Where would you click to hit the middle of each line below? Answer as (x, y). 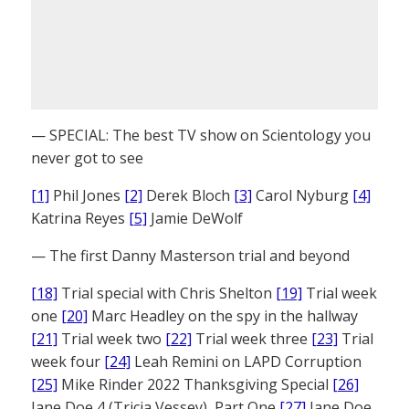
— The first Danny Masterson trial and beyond (190, 256)
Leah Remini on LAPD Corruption (246, 362)
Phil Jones (87, 196)
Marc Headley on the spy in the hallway (223, 316)
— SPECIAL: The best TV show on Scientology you (201, 136)
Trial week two (111, 339)
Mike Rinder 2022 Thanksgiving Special (195, 385)
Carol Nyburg (302, 196)
